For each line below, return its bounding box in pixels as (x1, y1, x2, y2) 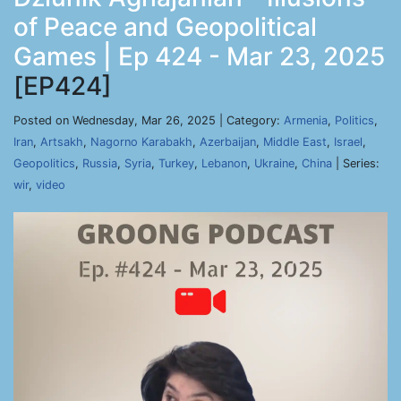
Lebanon (201, 157, 247, 170)
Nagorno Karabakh (90, 135, 192, 149)
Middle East (263, 135, 327, 149)
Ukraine (254, 157, 294, 170)
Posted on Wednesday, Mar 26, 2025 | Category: (13, 114, 284, 127)
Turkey (158, 157, 194, 170)
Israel (334, 135, 363, 149)
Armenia (284, 114, 328, 127)
